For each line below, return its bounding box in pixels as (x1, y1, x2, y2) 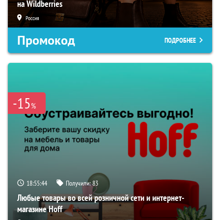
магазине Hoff (17, 203, 62, 215)
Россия (26, 14, 39, 22)
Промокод (17, 31, 75, 49)
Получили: (66, 178, 92, 188)
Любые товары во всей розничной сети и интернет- (17, 192, 184, 203)
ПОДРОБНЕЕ (165, 35, 196, 45)
